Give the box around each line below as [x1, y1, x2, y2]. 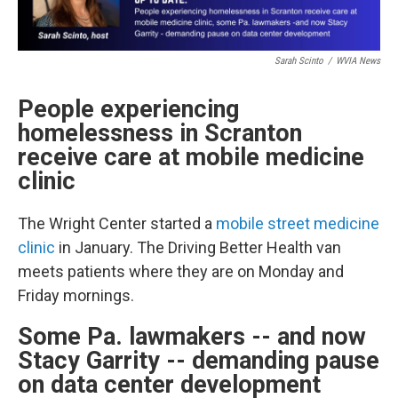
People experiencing [18, 95, 239, 124]
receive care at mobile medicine [18, 143, 364, 172]
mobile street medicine [216, 214, 379, 234]
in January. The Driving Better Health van [55, 238, 341, 258]
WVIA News [336, 55, 380, 68]
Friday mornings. [18, 286, 134, 306]
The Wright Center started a [18, 214, 216, 234]
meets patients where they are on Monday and [18, 262, 344, 282]
